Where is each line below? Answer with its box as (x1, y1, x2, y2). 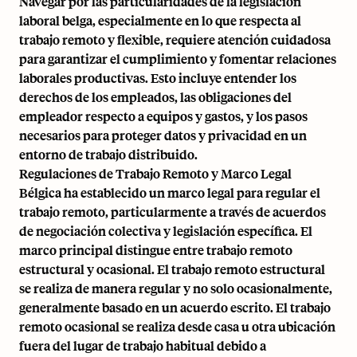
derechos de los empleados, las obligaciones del (19, 88, 292, 105)
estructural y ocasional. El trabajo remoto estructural (19, 261, 325, 277)
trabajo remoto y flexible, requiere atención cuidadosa (19, 31, 331, 48)
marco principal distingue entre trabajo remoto (19, 241, 292, 258)
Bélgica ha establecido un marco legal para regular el (19, 184, 320, 201)
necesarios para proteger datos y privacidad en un (19, 127, 307, 143)
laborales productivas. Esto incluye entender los (19, 69, 296, 86)
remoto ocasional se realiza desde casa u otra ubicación (19, 318, 335, 335)
